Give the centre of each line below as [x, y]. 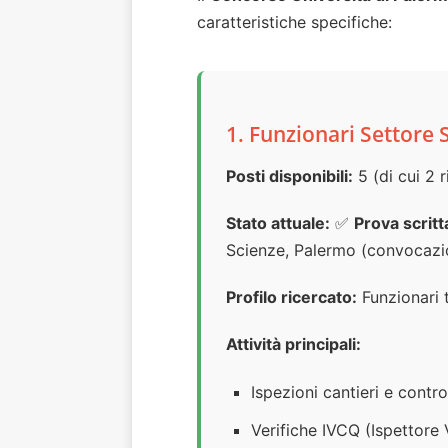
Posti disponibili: [289, 176]
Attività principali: [293, 344]
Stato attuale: [278, 223]
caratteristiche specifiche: [294, 22]
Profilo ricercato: [291, 297]
